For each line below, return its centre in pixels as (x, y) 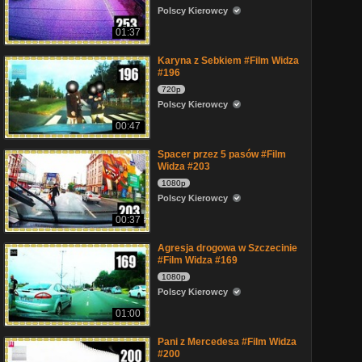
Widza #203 (184, 166)
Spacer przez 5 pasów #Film (222, 154)
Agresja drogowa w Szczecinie (227, 248)
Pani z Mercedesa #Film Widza (227, 342)
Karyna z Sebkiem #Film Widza (228, 61)
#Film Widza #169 (198, 260)
